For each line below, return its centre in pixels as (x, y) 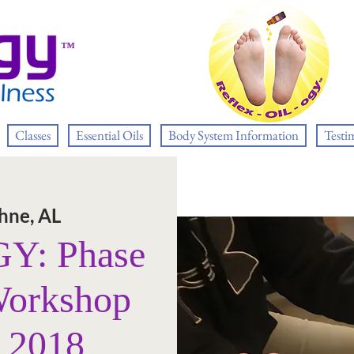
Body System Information (233, 135)
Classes (33, 135)
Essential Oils (109, 135)
